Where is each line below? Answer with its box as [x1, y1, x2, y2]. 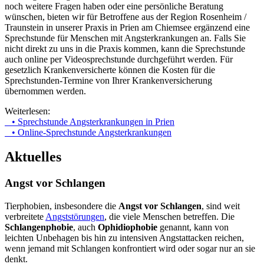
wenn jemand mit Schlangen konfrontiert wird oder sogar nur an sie [5, 243, 255, 254]
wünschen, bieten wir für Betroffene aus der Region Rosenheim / [5, 11, 246, 22]
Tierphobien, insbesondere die [5, 201, 118, 212]
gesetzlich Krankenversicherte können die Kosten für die [5, 64, 215, 75]
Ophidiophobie [98, 222, 157, 233]
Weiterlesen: [5, 105, 50, 116]
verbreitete [5, 212, 45, 222]
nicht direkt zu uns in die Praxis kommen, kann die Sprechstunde [5, 43, 245, 54]
